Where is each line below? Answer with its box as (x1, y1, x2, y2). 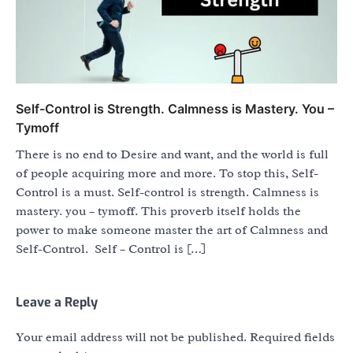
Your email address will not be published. (16, 329, 247, 346)
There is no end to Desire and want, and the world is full (16, 147, 329, 163)
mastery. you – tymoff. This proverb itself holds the (16, 203, 301, 220)
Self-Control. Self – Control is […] (16, 241, 206, 258)
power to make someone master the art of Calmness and (16, 222, 328, 239)
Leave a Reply (16, 294, 98, 311)
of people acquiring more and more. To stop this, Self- (16, 165, 318, 182)
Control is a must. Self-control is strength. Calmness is (16, 184, 319, 201)
